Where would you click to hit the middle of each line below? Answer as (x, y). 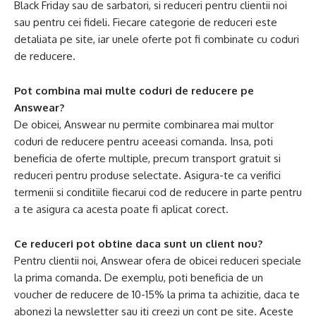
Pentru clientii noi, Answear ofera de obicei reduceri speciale (158, 261)
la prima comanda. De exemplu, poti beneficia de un (139, 278)
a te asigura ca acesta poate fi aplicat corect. (121, 209)
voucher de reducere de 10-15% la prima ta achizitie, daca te (157, 294)
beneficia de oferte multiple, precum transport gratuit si (147, 158)
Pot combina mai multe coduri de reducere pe (134, 91)
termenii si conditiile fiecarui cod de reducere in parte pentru (158, 192)
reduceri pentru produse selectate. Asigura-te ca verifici (147, 175)
